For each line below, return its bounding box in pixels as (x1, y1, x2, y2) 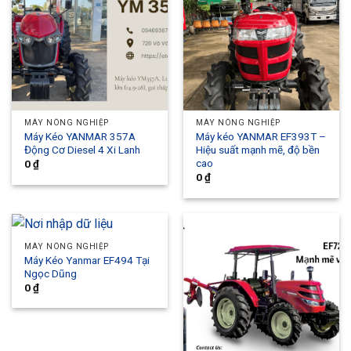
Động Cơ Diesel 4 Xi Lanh (24, 143, 141, 157)
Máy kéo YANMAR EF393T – (196, 130, 327, 143)
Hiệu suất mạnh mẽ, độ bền (196, 143, 320, 157)
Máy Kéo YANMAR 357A (24, 130, 136, 143)
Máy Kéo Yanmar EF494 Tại (24, 253, 150, 266)
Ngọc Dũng (24, 266, 78, 280)
